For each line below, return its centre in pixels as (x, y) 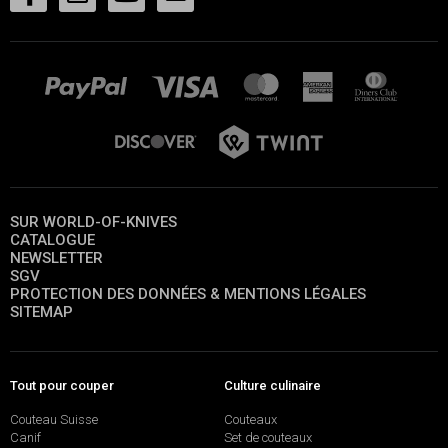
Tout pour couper (62, 385)
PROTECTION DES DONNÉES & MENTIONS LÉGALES (188, 294)
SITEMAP (41, 312)
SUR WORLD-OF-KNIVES (93, 222)
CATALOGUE (52, 240)
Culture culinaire (272, 385)
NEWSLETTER (56, 258)
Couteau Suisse (54, 419)
